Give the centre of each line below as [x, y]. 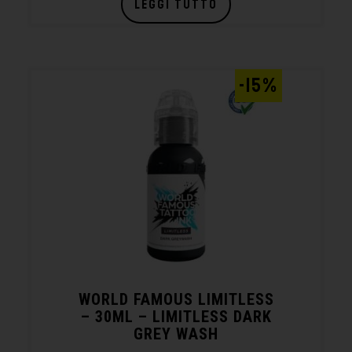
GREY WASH [176, 334]
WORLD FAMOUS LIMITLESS [176, 299]
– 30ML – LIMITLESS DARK [176, 316]
